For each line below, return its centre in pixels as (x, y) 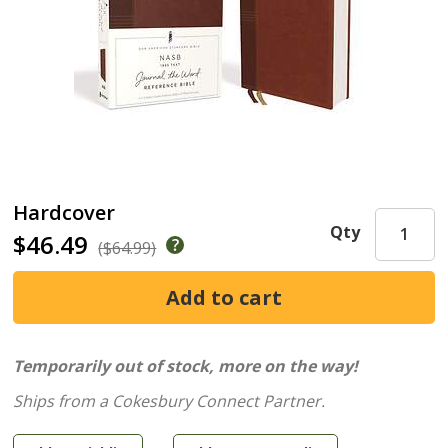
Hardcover (64, 212)
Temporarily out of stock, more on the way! (186, 366)
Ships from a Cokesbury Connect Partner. (169, 401)
